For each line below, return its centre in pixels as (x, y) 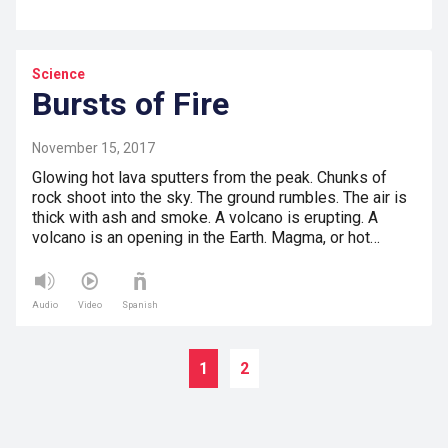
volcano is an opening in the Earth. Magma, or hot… (206, 238)
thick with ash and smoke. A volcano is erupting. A (205, 218)
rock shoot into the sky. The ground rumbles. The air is (219, 198)
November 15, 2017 (93, 148)
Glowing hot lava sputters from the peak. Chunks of (209, 178)
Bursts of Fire (130, 104)
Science (58, 74)
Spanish (140, 305)
